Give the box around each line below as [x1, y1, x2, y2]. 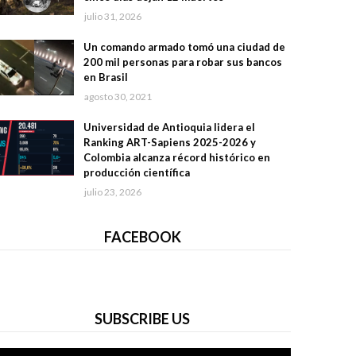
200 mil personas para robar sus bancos [83, 56, 282, 68]
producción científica [83, 166, 190, 179]
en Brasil [83, 71, 128, 83]
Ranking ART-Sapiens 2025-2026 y [83, 136, 256, 149]
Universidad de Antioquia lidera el [83, 121, 255, 133]
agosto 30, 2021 [83, 91, 152, 103]
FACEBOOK [103, 228, 181, 246]
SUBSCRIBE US [95, 310, 191, 327]
